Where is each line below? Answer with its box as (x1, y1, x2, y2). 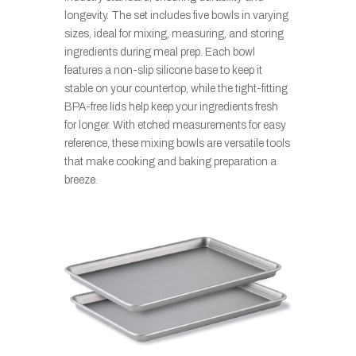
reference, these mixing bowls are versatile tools (64, 137, 290, 150)
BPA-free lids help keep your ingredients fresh (64, 101, 278, 114)
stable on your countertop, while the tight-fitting (64, 83, 288, 95)
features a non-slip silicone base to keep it (64, 64, 262, 77)
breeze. (64, 174, 98, 187)
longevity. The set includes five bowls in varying (64, 10, 288, 22)
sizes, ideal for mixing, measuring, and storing (64, 28, 284, 41)
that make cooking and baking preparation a (64, 156, 277, 168)
